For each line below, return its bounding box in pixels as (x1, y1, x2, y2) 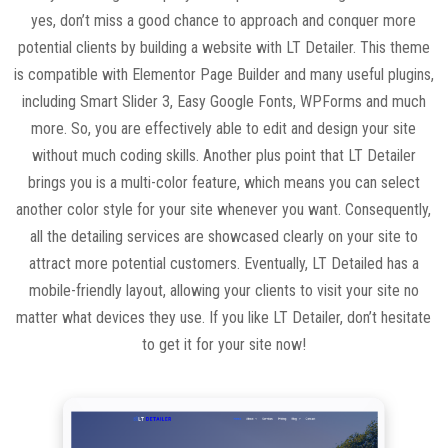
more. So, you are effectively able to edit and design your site (31, 119, 417, 138)
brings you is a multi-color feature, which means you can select (27, 173, 420, 192)
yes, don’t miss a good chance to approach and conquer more (31, 11, 417, 30)
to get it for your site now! (141, 335, 306, 354)
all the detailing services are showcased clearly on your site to (29, 227, 418, 246)
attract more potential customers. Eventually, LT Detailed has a (28, 254, 419, 273)
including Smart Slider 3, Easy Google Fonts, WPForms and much (21, 92, 426, 111)
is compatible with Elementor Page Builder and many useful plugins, (13, 65, 434, 84)
